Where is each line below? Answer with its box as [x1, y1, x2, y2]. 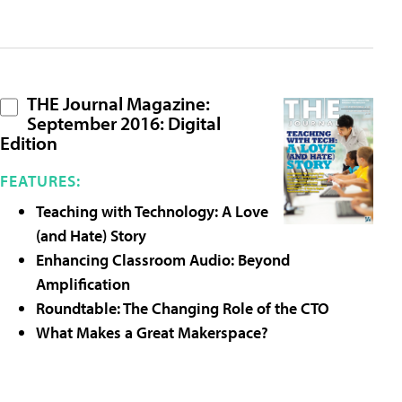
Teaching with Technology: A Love [36, 201, 268, 223]
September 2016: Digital [27, 111, 221, 135]
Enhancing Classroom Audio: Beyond [36, 249, 290, 271]
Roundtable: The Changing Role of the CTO [36, 298, 329, 319]
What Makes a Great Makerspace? [36, 322, 268, 344]
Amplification [36, 274, 130, 295]
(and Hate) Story [36, 225, 146, 247]
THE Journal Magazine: [27, 92, 210, 116]
